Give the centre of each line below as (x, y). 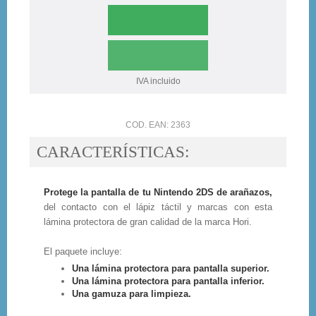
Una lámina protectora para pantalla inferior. (168, 281)
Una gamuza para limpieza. (132, 294)
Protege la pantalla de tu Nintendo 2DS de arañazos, (158, 193)
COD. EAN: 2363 (158, 125)
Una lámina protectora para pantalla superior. (171, 269)
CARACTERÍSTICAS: (113, 152)
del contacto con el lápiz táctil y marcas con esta (158, 207)
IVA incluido (158, 81)
